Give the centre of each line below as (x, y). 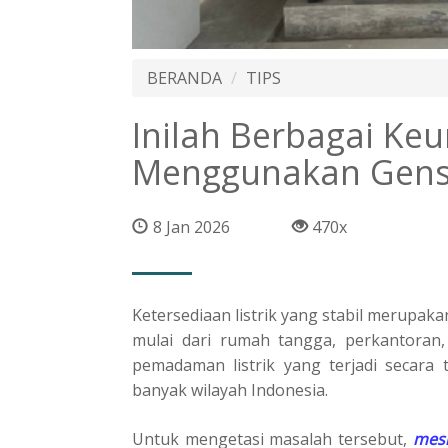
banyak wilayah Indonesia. (230, 389)
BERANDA (184, 77)
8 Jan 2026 (191, 226)
